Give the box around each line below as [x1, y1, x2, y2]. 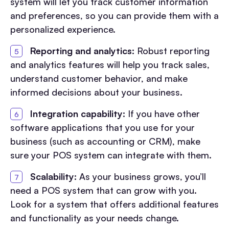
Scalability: [28, 170, 77, 182]
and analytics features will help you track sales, [10, 58, 210, 70]
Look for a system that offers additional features [10, 198, 219, 210]
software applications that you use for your [10, 121, 195, 133]
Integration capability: [28, 107, 125, 119]
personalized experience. [10, 23, 116, 35]
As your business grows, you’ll [77, 170, 206, 182]
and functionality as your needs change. [10, 212, 179, 223]
